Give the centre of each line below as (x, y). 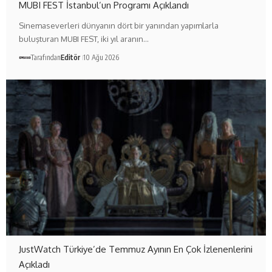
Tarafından (46, 57)
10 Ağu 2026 (101, 57)
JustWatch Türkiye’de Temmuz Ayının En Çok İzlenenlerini (136, 249)
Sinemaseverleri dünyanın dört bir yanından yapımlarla (119, 25)
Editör (71, 57)
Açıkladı (35, 264)
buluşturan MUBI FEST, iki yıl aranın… (84, 39)
